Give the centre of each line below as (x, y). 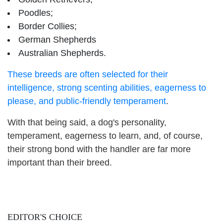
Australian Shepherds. (62, 53)
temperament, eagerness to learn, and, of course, (105, 136)
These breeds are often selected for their (88, 74)
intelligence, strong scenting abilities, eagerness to (107, 87)
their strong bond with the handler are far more (99, 149)
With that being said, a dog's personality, (87, 122)
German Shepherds (57, 39)
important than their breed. (60, 162)
